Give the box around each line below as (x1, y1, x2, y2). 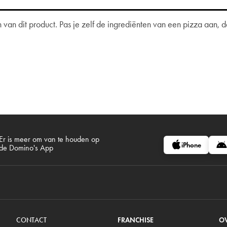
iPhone (181, 140, 201, 149)
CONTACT (16, 215, 47, 224)
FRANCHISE (117, 215, 154, 224)
